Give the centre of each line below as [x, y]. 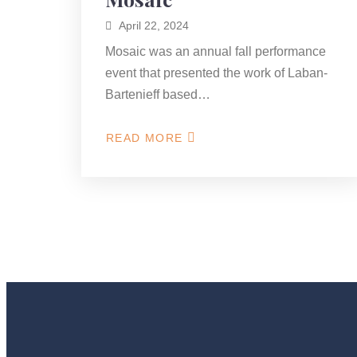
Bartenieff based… [158, 94]
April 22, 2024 [154, 25]
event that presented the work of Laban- [216, 73]
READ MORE [145, 138]
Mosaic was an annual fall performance [216, 51]
